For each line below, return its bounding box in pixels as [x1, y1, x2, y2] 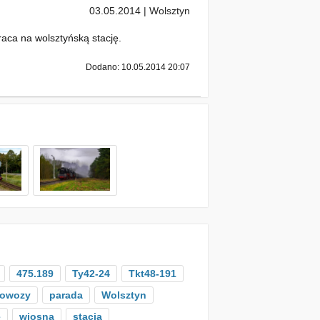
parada [49, 289, 83, 301]
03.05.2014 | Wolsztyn [89, 5, 190, 16]
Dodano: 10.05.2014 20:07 [86, 62, 190, 72]
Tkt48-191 [129, 268, 176, 279]
